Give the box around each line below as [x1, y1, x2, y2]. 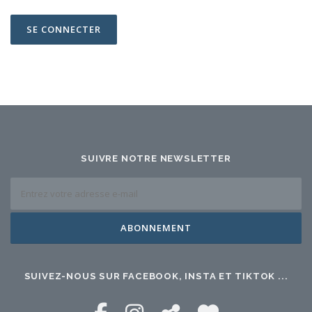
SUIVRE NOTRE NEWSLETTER [81, 153, 231, 164]
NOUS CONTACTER [22, 21, 144, 34]
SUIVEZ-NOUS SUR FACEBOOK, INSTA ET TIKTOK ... [24, 270, 288, 281]
